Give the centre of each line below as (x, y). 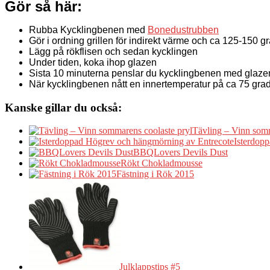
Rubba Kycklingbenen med (88, 30)
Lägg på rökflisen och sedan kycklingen (113, 51)
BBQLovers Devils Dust (181, 152)
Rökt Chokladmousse (162, 163)
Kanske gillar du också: (63, 107)
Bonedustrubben (183, 30)
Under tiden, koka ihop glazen (93, 62)
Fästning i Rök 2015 (155, 174)
